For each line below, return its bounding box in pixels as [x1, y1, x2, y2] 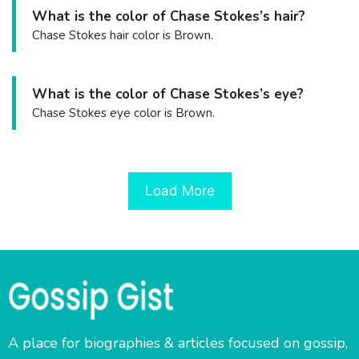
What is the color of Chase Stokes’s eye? [32, 85, 304, 103]
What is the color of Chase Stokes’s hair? [32, 7, 305, 26]
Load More [144, 182, 215, 199]
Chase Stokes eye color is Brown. [32, 105, 215, 121]
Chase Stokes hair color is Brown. [32, 27, 213, 43]
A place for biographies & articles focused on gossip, [8, 333, 348, 353]
